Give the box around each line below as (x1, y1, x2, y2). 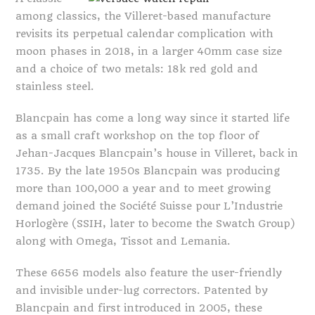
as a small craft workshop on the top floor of (15, 129, 260, 142)
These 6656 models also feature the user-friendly (15, 266, 283, 279)
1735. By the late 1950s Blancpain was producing (15, 165, 281, 177)
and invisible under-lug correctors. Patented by (15, 284, 269, 297)
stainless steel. (15, 80, 95, 93)
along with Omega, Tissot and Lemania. (15, 235, 231, 247)
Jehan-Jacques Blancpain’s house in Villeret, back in (15, 147, 299, 160)
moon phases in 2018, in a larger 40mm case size (15, 45, 283, 58)
